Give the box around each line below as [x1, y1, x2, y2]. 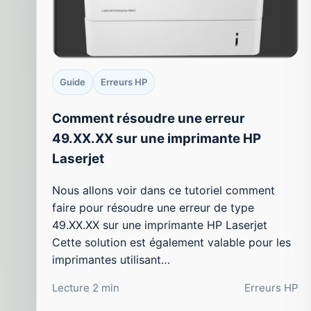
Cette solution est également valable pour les [52, 235, 291, 249]
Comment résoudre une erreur [52, 110, 245, 126]
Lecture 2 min [52, 280, 119, 294]
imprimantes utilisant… [52, 252, 170, 267]
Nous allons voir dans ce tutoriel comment [52, 183, 275, 197]
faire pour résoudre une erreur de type [52, 200, 254, 215]
